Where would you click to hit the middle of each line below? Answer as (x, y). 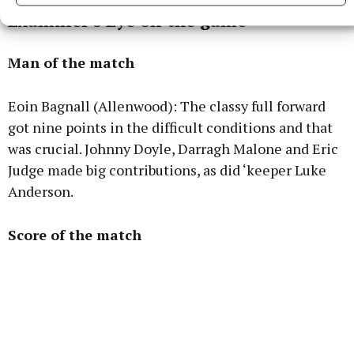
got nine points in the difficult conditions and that (170, 128)
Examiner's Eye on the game (127, 21)
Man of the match (71, 63)
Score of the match (75, 235)
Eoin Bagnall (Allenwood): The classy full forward (167, 106)
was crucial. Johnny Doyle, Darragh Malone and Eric (173, 149)
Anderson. (41, 192)
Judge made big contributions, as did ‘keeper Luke (167, 170)
